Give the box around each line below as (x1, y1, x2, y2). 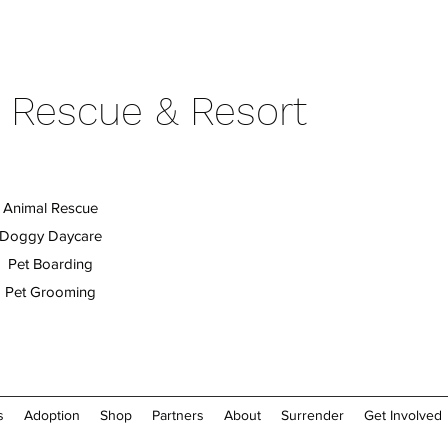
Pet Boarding (7, 255, 93, 272)
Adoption (24, 407, 80, 423)
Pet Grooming (4, 283, 96, 300)
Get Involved (364, 407, 442, 423)
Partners (152, 407, 204, 423)
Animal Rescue (2, 199, 98, 216)
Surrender (281, 407, 344, 423)
